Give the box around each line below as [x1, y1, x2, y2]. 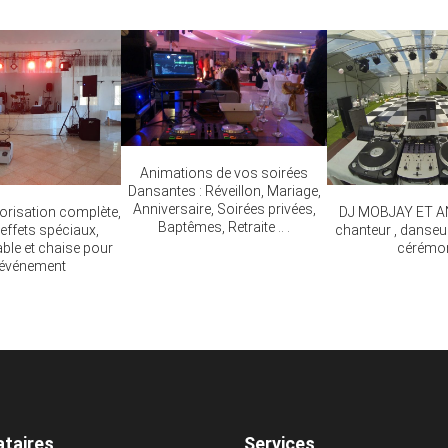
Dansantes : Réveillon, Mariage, [127, 183, 321, 200]
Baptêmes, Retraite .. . [158, 219, 290, 236]
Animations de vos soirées [140, 165, 308, 182]
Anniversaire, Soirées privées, [132, 201, 316, 218]
